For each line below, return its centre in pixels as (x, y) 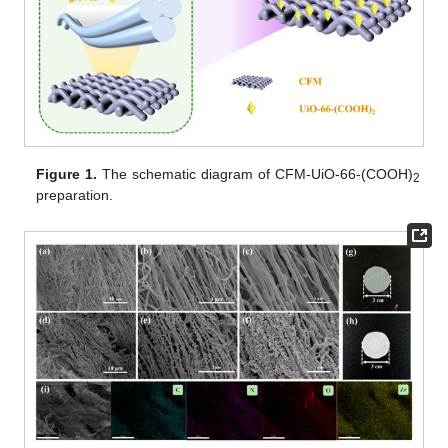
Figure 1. (67, 173)
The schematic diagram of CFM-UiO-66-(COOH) (255, 173)
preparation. (75, 194)
